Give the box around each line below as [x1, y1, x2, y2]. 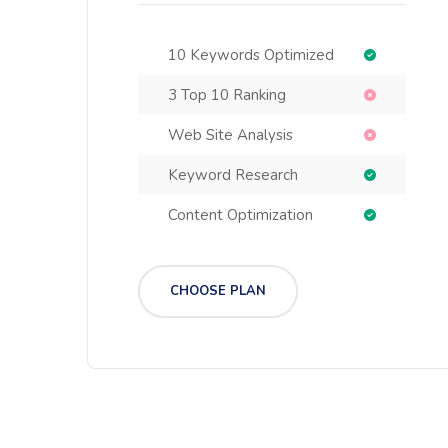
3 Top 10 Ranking [168, 85, 286, 105]
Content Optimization [168, 205, 313, 225]
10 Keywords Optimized [168, 45, 334, 65]
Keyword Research [168, 165, 298, 185]
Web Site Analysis [168, 125, 293, 145]
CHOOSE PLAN [170, 282, 266, 300]
